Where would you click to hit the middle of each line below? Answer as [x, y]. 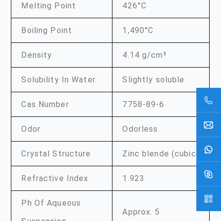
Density [37, 55]
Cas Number [45, 104]
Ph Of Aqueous [51, 203]
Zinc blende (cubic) [161, 153]
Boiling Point [47, 30]
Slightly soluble [154, 79]
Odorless [140, 129]
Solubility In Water [58, 79]
